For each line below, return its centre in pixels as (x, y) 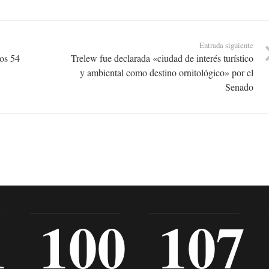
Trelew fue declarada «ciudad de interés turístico (162, 58)
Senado (239, 87)
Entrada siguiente (226, 45)
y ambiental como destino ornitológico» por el (166, 73)
